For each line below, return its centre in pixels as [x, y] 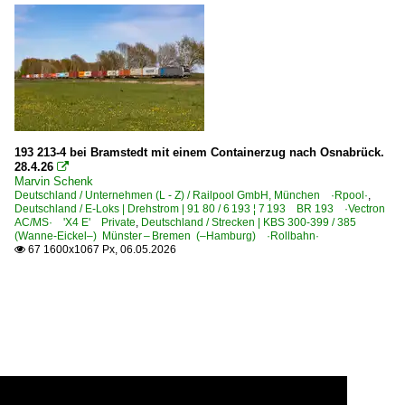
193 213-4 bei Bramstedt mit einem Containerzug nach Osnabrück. [199, 152]
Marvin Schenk [54, 181]
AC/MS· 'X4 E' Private [75, 222]
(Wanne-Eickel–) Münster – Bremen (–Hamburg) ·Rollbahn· [167, 235]
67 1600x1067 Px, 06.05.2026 [101, 249]
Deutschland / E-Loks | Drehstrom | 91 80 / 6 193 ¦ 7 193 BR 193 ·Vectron [200, 208]
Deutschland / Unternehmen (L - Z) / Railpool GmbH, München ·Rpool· [191, 195]
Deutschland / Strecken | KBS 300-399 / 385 [254, 222]
